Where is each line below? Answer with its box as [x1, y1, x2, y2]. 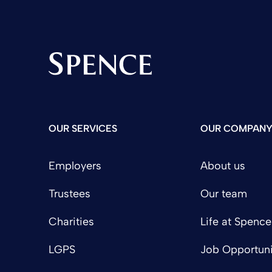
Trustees [48, 187, 90, 201]
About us [200, 159, 245, 173]
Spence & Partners [47, 76, 140, 90]
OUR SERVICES [48, 123, 117, 135]
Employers [48, 159, 101, 173]
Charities [48, 215, 94, 229]
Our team [200, 187, 247, 201]
